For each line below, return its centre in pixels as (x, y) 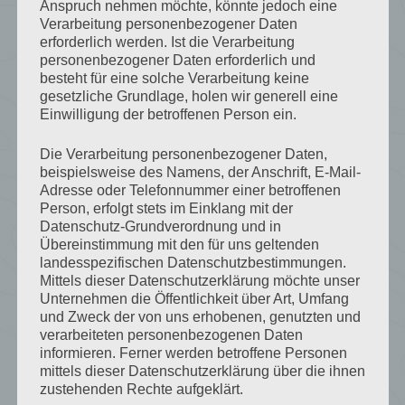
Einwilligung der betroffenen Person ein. (168, 114)
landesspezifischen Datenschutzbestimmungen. (193, 262)
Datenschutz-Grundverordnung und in (160, 226)
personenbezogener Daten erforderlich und (177, 60)
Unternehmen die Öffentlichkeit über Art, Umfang (194, 298)
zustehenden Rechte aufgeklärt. (141, 389)
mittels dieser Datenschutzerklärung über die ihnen (202, 371)
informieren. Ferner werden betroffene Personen (193, 353)
